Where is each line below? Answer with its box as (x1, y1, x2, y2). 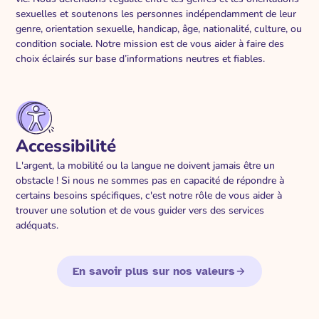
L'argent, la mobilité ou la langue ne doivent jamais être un (16, 158, 276, 172)
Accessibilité (16, 134, 117, 157)
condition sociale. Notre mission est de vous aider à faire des (16, 36, 285, 51)
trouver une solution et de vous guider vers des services (16, 203, 265, 217)
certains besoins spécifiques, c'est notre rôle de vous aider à (16, 188, 283, 202)
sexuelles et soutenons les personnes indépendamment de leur (16, 6, 297, 21)
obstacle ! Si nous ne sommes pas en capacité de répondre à (16, 173, 285, 187)
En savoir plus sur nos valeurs (73, 263, 235, 278)
